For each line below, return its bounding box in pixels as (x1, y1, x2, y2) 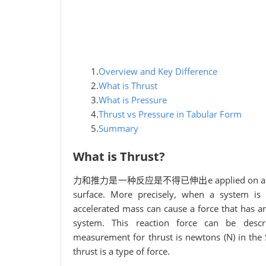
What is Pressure (99, 94, 167, 106)
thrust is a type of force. (73, 245, 170, 257)
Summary (99, 122, 138, 134)
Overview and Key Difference (99, 65, 217, 77)
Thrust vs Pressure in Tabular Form (99, 108, 242, 120)
